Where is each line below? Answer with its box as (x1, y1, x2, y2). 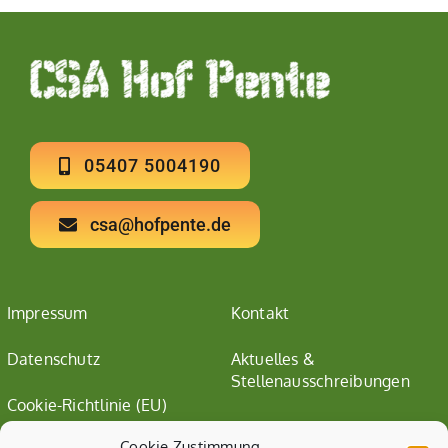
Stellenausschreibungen (230, 371, 410, 392)
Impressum (6, 303, 88, 324)
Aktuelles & (230, 349, 316, 370)
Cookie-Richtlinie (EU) (6, 395, 167, 416)
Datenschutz (6, 349, 101, 370)
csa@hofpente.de (89, 214, 231, 236)
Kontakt (230, 303, 290, 324)
